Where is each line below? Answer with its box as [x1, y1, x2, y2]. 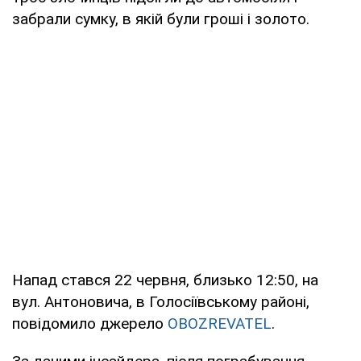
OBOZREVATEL [168, 313, 272, 333]
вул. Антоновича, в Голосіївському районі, [12, 292, 309, 311]
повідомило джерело [12, 313, 168, 333]
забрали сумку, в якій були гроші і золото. [12, 9, 309, 28]
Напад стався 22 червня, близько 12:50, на [12, 270, 318, 289]
